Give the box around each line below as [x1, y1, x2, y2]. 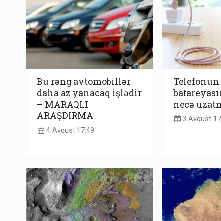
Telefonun [173, 75, 219, 87]
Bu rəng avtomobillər [37, 75, 131, 87]
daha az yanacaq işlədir [37, 86, 142, 99]
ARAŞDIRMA [37, 109, 93, 121]
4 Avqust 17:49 [44, 126, 94, 135]
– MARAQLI [37, 98, 88, 110]
